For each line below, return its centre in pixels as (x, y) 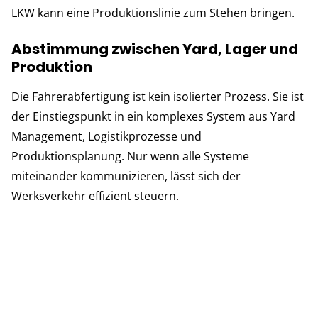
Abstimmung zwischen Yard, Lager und (155, 49)
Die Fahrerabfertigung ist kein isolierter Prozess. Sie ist (158, 97)
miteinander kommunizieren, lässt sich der (126, 176)
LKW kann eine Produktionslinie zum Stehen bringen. (153, 13)
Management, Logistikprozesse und (106, 137)
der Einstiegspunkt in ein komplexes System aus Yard (153, 117)
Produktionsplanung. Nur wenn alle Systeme (130, 157)
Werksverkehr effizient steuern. (95, 196)
